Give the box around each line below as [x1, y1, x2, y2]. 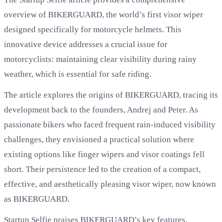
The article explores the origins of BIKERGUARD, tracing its [4, 90, 218, 100]
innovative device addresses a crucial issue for [4, 39, 167, 49]
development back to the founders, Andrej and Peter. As [4, 105, 198, 114]
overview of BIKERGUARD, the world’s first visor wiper [4, 9, 203, 19]
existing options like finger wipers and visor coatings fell [4, 149, 205, 159]
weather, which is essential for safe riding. [4, 69, 151, 79]
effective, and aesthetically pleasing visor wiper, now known [4, 179, 216, 189]
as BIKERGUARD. [4, 194, 69, 204]
